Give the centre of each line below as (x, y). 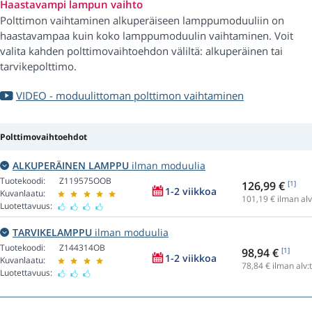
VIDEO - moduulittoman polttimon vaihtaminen (130, 96)
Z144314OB (82, 248)
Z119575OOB (85, 181)
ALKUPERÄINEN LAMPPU (71, 166)
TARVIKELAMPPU (52, 233)
